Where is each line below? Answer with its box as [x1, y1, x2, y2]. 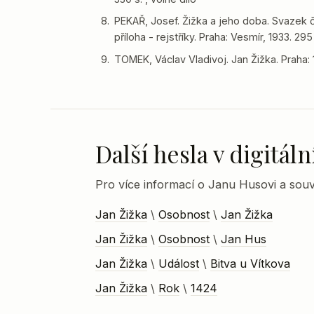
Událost [158, 256, 199, 271]
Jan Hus [221, 232, 266, 247]
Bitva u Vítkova [210, 256, 290, 271]
